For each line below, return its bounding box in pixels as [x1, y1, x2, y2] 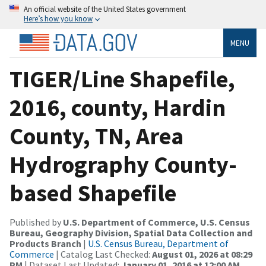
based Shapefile [9, 178, 176, 208]
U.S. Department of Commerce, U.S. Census [63, 216, 250, 228]
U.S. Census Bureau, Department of [88, 237, 229, 249]
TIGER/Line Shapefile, [9, 64, 235, 94]
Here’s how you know [24, 14, 93, 23]
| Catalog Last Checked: [54, 248, 152, 260]
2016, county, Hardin [9, 92, 226, 122]
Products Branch [9, 237, 81, 249]
